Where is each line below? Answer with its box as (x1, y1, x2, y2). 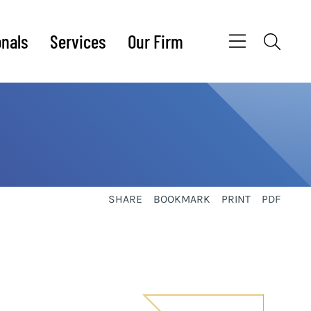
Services (50, 30, 106, 53)
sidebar (11, 240, 75, 271)
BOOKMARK (153, 192, 210, 205)
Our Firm (128, 30, 183, 53)
